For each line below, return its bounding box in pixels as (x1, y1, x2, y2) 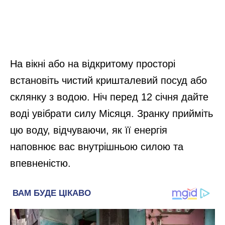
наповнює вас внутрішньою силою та (10, 141, 183, 153)
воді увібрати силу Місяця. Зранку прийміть (10, 108, 213, 120)
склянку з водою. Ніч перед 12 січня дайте (10, 91, 208, 103)
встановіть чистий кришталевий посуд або (10, 75, 207, 86)
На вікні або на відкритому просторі (10, 58, 175, 70)
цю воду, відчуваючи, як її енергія (10, 125, 167, 136)
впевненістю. (10, 158, 71, 169)
